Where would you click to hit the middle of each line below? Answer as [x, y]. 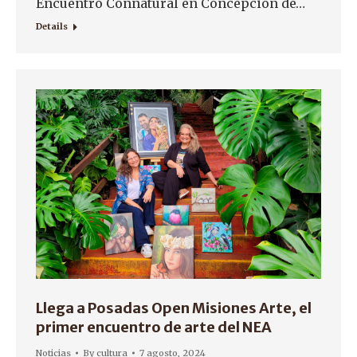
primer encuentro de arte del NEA [154, 328]
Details [52, 26]
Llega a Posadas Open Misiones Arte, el [174, 308]
